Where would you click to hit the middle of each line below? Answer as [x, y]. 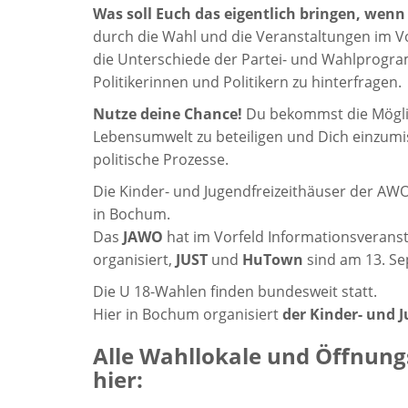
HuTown [273, 260]
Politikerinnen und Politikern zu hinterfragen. [247, 82]
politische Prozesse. [161, 160]
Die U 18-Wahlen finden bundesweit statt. [235, 292]
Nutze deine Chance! [169, 114]
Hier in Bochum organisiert [188, 315]
